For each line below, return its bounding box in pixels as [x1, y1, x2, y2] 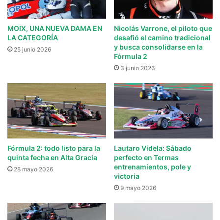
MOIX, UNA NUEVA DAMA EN [7, 24, 102, 32]
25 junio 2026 [14, 45, 51, 53]
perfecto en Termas [114, 153, 179, 162]
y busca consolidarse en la [114, 42, 203, 51]
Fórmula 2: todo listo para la [7, 144, 100, 153]
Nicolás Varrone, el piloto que [114, 24, 212, 32]
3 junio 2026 [120, 64, 155, 72]
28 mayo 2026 [14, 165, 53, 173]
